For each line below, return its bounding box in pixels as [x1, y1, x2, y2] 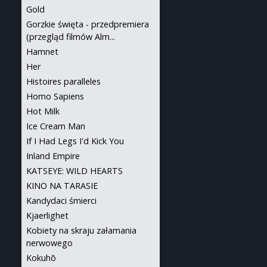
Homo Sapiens [26, 91, 84, 102]
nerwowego [26, 237, 73, 249]
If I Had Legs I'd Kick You [26, 135, 124, 147]
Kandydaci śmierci [26, 195, 97, 206]
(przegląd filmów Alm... [26, 31, 115, 42]
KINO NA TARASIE [26, 180, 98, 191]
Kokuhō [26, 252, 56, 263]
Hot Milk [26, 105, 60, 117]
